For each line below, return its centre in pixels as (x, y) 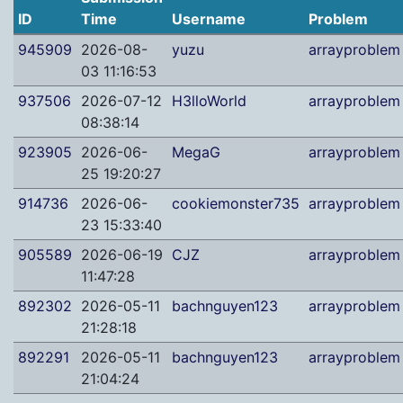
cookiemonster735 (235, 203)
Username (208, 19)
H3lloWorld (209, 101)
